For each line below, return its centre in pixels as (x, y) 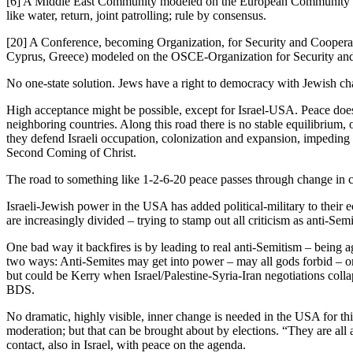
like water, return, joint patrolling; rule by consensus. (136, 15)
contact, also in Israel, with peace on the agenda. (126, 344)
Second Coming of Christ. (71, 152)
